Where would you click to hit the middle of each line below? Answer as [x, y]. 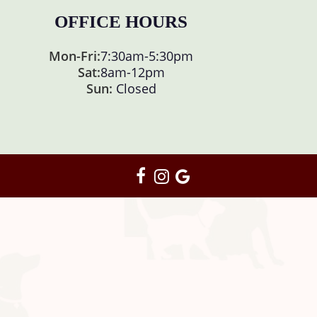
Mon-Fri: [75, 56]
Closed [134, 88]
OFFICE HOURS [121, 21]
